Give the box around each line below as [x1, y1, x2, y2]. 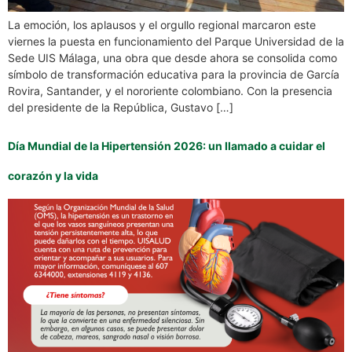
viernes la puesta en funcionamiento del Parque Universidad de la [8, 34, 344, 48]
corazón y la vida [8, 169, 101, 183]
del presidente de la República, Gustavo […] [8, 100, 233, 114]
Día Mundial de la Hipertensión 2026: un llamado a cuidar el [8, 139, 325, 153]
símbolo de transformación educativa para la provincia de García [8, 67, 339, 81]
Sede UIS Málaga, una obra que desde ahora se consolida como [8, 50, 337, 64]
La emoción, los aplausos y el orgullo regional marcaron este [8, 17, 316, 31]
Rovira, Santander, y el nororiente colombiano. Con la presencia [8, 83, 332, 97]
